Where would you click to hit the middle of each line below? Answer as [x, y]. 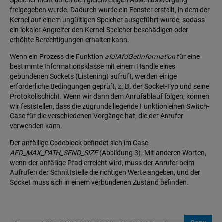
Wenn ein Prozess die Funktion [57, 57]
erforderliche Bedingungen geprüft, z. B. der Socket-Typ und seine [110, 86]
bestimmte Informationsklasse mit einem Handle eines [93, 67]
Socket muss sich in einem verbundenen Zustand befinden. [99, 183]
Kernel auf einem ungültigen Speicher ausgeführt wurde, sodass [107, 20]
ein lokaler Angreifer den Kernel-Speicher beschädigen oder [99, 30]
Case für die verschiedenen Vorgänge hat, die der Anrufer [97, 116]
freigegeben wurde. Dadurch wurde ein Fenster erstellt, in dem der [110, 10]
